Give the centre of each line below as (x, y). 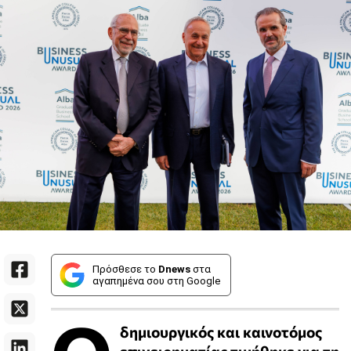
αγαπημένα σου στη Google (156, 281)
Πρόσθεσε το (125, 270)
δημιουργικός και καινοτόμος (221, 332)
